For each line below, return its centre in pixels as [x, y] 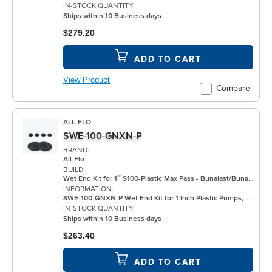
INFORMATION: [88, 189]
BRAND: [76, 150]
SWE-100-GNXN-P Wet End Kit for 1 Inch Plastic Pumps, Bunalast [154, 198]
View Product [87, 80]
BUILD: [74, 169]
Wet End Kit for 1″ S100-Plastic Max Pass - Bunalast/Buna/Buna [156, 178]
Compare [233, 89]
